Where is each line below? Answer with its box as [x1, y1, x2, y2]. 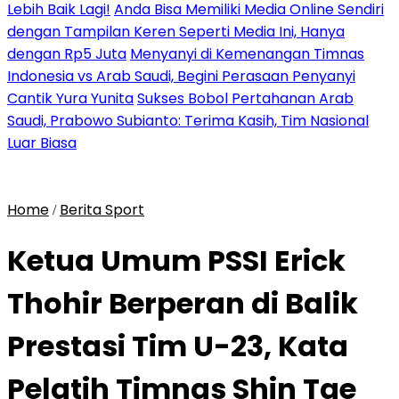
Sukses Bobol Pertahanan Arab [137, 88, 354, 109]
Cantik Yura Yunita [7, 88, 134, 109]
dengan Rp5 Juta [7, 44, 126, 64]
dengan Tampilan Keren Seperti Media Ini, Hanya [7, 21, 345, 42]
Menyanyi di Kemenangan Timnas [130, 44, 364, 64]
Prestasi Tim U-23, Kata [7, 326, 348, 367]
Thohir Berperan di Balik [7, 283, 358, 324]
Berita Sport [60, 199, 144, 220]
